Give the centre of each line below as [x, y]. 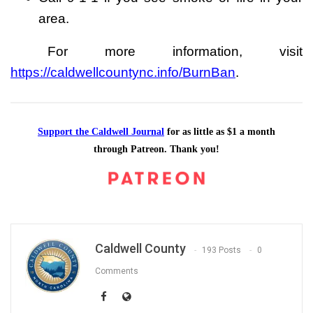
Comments [117, 271]
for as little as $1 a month [220, 131]
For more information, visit [156, 51]
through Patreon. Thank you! [156, 149]
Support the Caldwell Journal [101, 131]
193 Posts [221, 250]
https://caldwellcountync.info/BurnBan [123, 72]
